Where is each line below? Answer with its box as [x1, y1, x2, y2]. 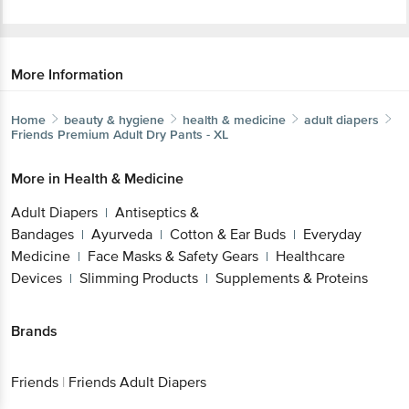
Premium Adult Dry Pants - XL [58, 126, 228, 142]
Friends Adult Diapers [68, 373, 206, 393]
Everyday [303, 225, 362, 244]
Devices [11, 268, 62, 288]
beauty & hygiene [64, 111, 164, 128]
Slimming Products [79, 268, 198, 288]
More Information [11, 65, 123, 84]
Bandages [11, 225, 74, 244]
